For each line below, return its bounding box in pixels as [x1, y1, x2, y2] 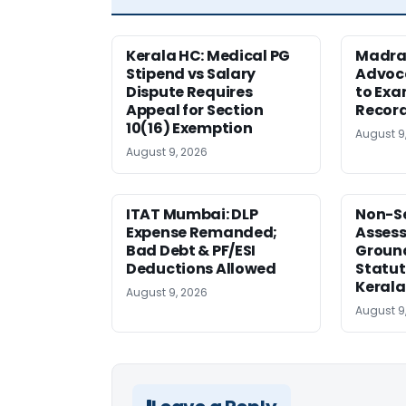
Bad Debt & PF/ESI [126, 240, 256, 262]
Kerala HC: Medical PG [126, 45, 290, 67]
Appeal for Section [126, 100, 264, 121]
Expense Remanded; [126, 222, 278, 244]
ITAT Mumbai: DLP [126, 204, 258, 226]
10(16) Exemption [126, 118, 253, 140]
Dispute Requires [126, 82, 253, 103]
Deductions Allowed [126, 258, 276, 280]
